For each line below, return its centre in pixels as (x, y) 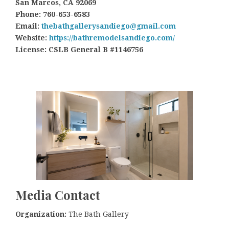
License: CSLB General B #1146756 (79, 50)
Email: (28, 26)
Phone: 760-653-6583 (53, 15)
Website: (32, 38)
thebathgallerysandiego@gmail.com (109, 26)
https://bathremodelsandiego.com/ (112, 38)
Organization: (41, 214)
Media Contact (58, 194)
